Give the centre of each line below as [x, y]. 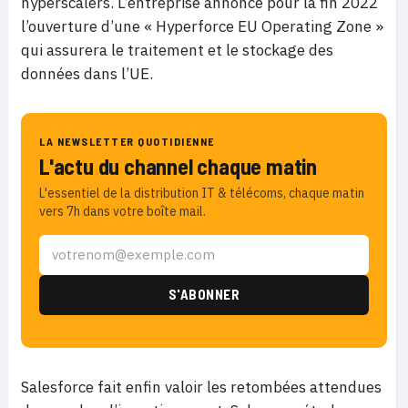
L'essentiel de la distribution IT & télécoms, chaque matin [202, 193]
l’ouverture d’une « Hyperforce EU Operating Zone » [202, 26]
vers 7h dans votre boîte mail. [122, 211]
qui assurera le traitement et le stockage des [177, 50]
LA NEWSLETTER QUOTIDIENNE [127, 141]
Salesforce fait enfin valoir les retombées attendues [201, 387]
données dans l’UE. [87, 73]
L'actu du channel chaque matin [178, 166]
